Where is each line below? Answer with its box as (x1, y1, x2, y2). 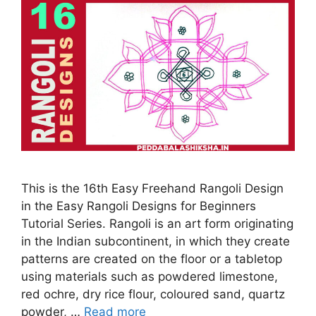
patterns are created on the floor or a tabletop (21, 252, 282, 267)
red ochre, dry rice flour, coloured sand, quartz (21, 287, 285, 302)
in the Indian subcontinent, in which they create (21, 234, 290, 249)
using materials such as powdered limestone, (21, 269, 278, 284)
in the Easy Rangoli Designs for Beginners (21, 199, 256, 214)
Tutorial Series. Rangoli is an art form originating (21, 217, 293, 231)
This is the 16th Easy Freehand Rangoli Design (21, 181, 284, 196)
